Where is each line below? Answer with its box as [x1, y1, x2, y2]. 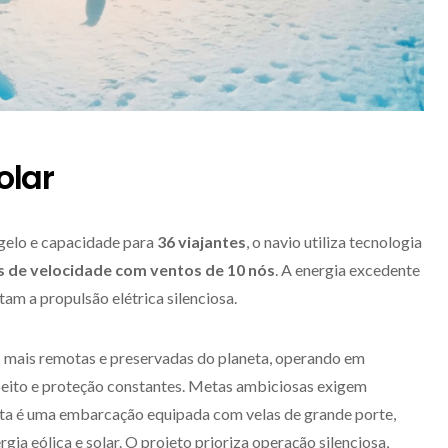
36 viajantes [157, 232, 246, 252]
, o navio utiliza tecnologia [246, 232, 422, 252]
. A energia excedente [275, 260, 420, 280]
